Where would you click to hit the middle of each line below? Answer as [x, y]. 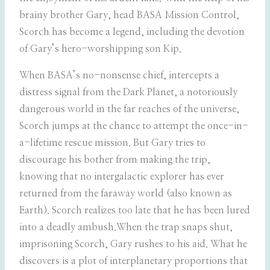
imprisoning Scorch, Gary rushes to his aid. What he [133, 244]
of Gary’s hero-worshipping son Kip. [100, 49]
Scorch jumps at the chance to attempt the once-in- [134, 126]
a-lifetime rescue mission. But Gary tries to [112, 143]
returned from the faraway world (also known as [126, 194]
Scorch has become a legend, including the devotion [132, 32]
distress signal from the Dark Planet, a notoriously [128, 93]
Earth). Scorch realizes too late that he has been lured [135, 211]
